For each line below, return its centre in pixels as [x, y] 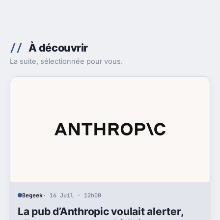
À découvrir [58, 48]
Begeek [33, 195]
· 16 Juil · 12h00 [72, 195]
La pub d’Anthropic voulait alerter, [100, 211]
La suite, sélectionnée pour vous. [66, 62]
